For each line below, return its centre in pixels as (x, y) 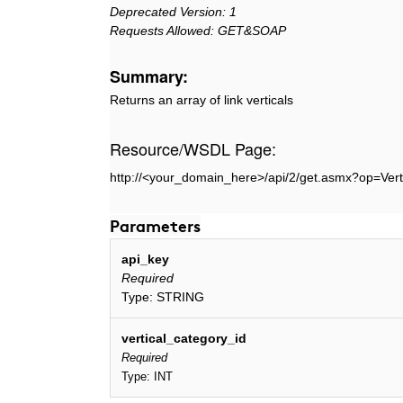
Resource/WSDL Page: (193, 148)
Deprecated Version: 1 (173, 12)
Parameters (155, 225)
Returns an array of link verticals (201, 100)
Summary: (149, 76)
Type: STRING (163, 297)
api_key (145, 259)
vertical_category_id (184, 338)
